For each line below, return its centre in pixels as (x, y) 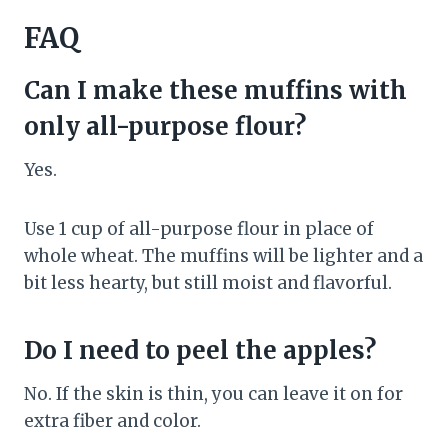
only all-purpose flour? (165, 127)
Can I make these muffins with (215, 91)
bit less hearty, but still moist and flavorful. (208, 283)
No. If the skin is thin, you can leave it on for (213, 394)
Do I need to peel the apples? (200, 351)
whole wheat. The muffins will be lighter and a (223, 256)
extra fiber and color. (112, 421)
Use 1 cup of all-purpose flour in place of (199, 229)
